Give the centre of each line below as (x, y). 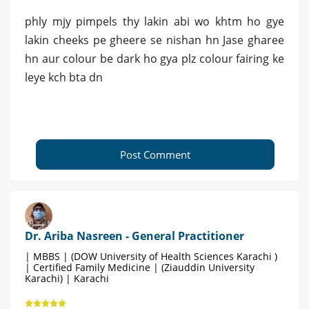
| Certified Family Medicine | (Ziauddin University (140, 268)
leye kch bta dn (64, 78)
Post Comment (155, 155)
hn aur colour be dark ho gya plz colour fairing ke (154, 59)
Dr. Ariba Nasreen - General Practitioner (134, 236)
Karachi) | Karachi (67, 279)
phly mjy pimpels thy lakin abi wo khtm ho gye (154, 22)
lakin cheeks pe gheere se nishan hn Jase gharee (154, 40)
